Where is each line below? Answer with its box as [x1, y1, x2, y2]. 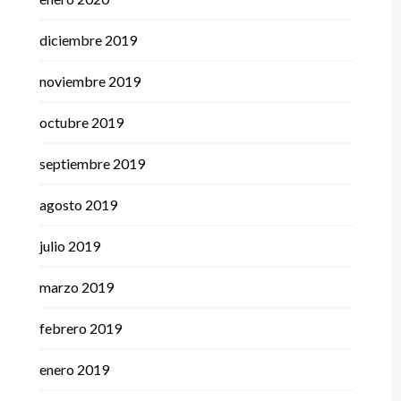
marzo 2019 [38, 278, 114, 296]
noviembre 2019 [38, 73, 141, 90]
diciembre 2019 [38, 31, 137, 49]
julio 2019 [38, 237, 100, 255]
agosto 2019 [38, 196, 117, 214]
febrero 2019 [38, 320, 122, 337]
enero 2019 [38, 361, 109, 379]
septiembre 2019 [38, 155, 145, 173]
